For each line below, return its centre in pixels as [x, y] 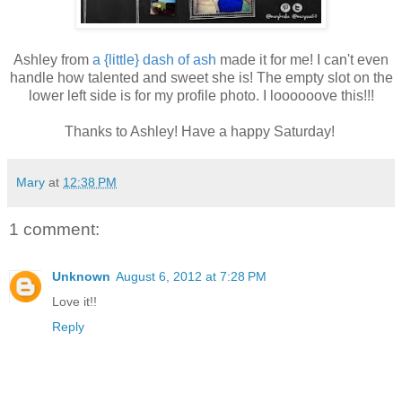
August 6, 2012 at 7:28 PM [191, 276]
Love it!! [74, 301]
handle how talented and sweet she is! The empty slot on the [201, 78]
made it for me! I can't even [302, 60]
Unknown [81, 276]
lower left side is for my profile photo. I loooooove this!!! [201, 96]
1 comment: [54, 230]
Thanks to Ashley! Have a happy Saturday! [201, 132]
